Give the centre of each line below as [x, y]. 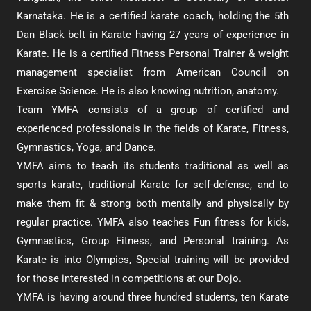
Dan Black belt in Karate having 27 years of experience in [153, 35]
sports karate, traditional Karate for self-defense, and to [153, 185]
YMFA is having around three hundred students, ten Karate [153, 297]
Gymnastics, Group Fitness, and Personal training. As [153, 241]
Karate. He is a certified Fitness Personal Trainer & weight [153, 53]
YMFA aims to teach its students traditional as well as [153, 166]
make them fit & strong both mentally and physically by [153, 203]
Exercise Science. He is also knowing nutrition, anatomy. [149, 91]
